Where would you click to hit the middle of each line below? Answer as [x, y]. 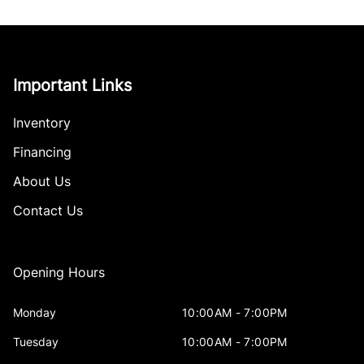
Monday [35, 313]
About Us [42, 182]
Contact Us [48, 211]
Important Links [72, 86]
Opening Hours [59, 273]
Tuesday [36, 342]
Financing [42, 152]
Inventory [42, 123]
